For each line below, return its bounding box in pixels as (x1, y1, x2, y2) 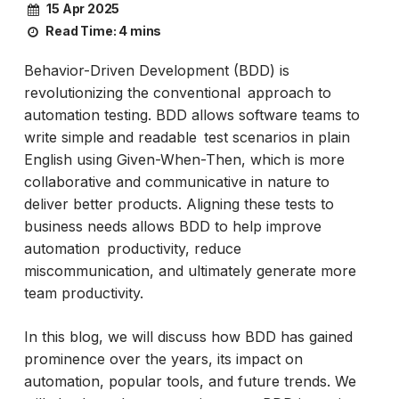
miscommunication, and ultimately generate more (23, 261, 356, 280)
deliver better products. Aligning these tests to (23, 194, 334, 213)
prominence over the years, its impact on (23, 349, 310, 368)
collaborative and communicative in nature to (23, 172, 330, 191)
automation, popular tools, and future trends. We (23, 371, 356, 390)
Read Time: (43, 22, 117, 38)
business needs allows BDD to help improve (23, 216, 322, 235)
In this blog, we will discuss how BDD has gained (23, 327, 353, 346)
